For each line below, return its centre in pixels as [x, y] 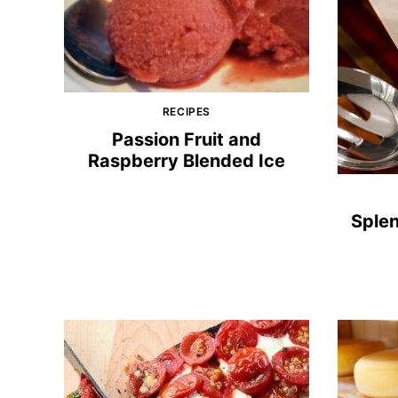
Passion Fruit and [187, 139]
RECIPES [187, 111]
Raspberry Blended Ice [187, 160]
